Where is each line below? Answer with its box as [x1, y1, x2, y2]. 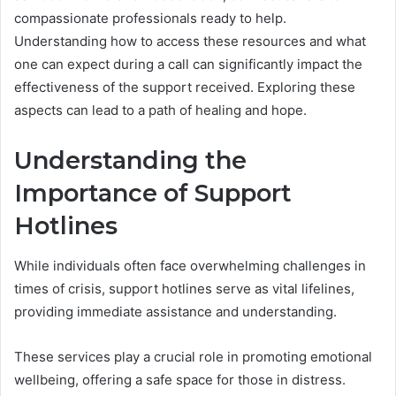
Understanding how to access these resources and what [14, 33, 366, 50]
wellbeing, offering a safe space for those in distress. [14, 370, 346, 388]
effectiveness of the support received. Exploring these [14, 79, 355, 96]
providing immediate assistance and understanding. [14, 302, 337, 320]
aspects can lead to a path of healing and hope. [14, 102, 307, 119]
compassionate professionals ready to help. [14, 10, 286, 27]
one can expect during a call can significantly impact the [14, 56, 362, 73]
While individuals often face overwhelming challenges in [14, 256, 366, 274]
